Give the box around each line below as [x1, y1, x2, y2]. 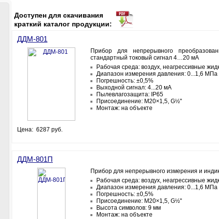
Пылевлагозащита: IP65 [96, 91, 163, 98]
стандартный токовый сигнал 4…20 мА [90, 54, 199, 61]
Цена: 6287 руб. [17, 126, 63, 133]
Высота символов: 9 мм [96, 204, 161, 211]
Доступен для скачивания [14, 11, 103, 19]
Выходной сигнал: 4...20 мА [96, 84, 172, 91]
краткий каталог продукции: [14, 20, 112, 28]
